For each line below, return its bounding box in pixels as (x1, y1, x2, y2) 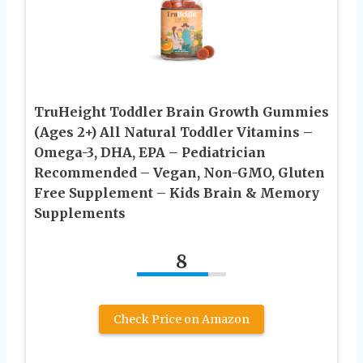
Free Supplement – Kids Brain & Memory (34, 185, 319, 202)
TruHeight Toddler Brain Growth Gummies (34, 104, 329, 121)
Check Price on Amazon (113, 312, 250, 327)
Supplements (34, 205, 126, 222)
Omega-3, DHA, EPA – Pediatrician (34, 144, 266, 161)
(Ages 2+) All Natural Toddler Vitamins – (34, 124, 313, 141)
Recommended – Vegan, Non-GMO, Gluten (34, 164, 325, 181)
